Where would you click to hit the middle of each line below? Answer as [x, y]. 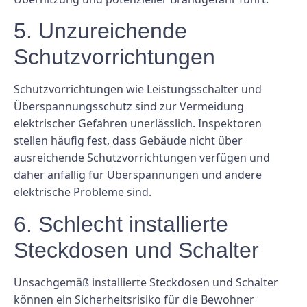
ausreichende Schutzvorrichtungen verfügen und [142, 158]
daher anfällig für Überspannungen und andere [138, 175]
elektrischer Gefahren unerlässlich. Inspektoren [138, 124]
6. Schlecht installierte [121, 224]
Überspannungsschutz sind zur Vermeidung [129, 107]
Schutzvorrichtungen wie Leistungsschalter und [138, 89]
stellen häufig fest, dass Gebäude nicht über [128, 141]
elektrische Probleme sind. [83, 192]
